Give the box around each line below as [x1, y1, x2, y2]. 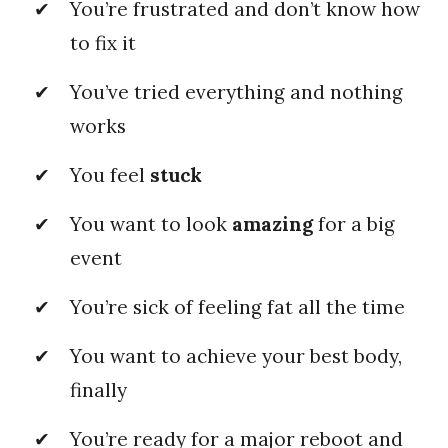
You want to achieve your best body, [70, 343, 402, 368]
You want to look [70, 211, 232, 236]
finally [70, 377, 127, 402]
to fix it [70, 30, 136, 55]
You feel [70, 162, 150, 187]
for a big [313, 211, 395, 236]
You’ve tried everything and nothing [70, 79, 403, 104]
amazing [232, 211, 313, 236]
